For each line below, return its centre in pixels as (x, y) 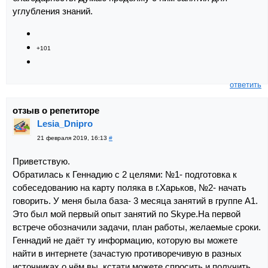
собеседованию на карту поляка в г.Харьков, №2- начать (130, 187)
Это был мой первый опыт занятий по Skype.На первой (127, 214)
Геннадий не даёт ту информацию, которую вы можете (125, 240)
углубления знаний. (53, 11)
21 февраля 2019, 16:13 (73, 138)
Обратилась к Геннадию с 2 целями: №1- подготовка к (125, 174)
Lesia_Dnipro (65, 123)
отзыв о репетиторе (56, 110)
